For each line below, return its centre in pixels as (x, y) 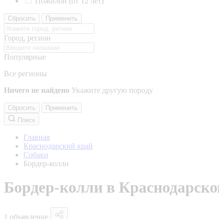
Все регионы (25, 74)
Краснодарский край (58, 146)
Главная (37, 137)
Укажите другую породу (112, 90)
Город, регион (27, 38)
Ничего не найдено (37, 90)
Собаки (36, 155)
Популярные (25, 57)
